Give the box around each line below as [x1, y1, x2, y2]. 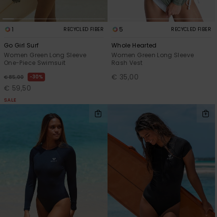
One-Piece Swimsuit [4, 58, 66, 67]
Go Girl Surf [4, 41, 39, 49]
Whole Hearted [111, 41, 157, 49]
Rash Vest [111, 58, 143, 67]
